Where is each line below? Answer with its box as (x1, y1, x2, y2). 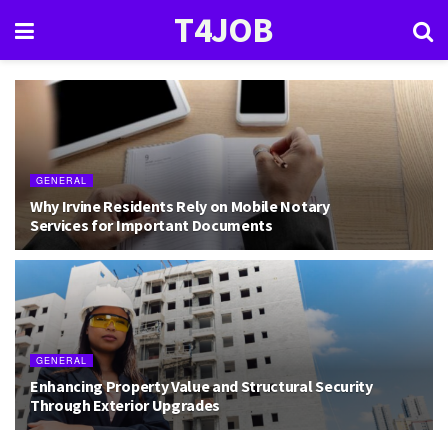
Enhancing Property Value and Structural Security (30, 376, 373, 396)
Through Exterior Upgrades (30, 395, 220, 415)
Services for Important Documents (30, 215, 273, 235)
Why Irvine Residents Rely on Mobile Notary (30, 196, 330, 216)
